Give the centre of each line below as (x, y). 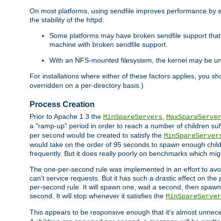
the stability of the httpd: (67, 20)
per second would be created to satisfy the (97, 135)
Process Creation (62, 104)
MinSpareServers (133, 117)
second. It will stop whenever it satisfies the (98, 196)
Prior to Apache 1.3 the (66, 117)
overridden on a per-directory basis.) (87, 86)
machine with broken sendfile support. (109, 45)
